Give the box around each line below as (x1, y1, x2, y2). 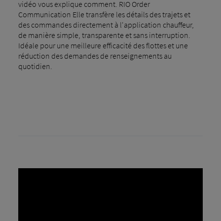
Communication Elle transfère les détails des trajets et (18, 9, 190, 20)
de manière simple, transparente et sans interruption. (18, 30, 190, 40)
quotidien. (18, 61, 52, 72)
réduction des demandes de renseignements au (18, 51, 172, 61)
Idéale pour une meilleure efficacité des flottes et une (18, 40, 188, 51)
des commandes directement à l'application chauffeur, (18, 20, 194, 30)
